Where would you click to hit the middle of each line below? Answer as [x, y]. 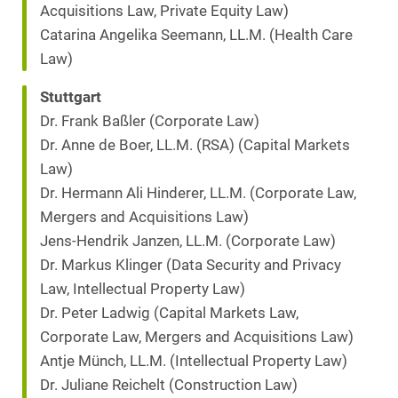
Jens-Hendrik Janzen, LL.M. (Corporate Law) [188, 242]
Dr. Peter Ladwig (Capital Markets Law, [169, 314]
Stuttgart [71, 98]
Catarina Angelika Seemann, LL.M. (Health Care [196, 36]
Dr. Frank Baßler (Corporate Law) [150, 122]
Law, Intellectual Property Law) [143, 290]
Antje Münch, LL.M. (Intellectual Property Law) [194, 362]
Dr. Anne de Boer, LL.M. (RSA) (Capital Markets [195, 146]
